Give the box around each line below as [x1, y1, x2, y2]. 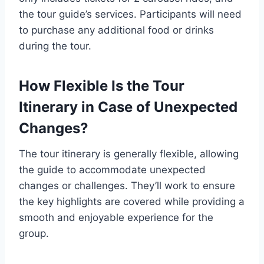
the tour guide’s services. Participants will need [19, 8, 242, 21]
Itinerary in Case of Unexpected [19, 98, 237, 116]
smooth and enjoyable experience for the [19, 212, 213, 224]
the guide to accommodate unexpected [19, 164, 206, 176]
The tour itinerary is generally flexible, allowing [19, 148, 239, 160]
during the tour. [19, 40, 91, 52]
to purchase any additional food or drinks [19, 24, 214, 37]
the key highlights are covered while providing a [19, 196, 245, 208]
